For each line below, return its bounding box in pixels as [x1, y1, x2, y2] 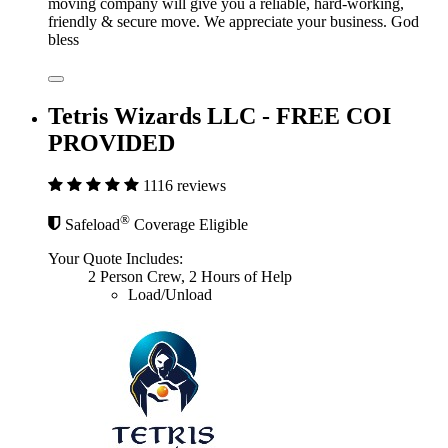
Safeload [65, 215, 120, 233]
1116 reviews [143, 177, 226, 195]
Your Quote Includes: [48, 249, 183, 267]
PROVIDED [48, 130, 175, 157]
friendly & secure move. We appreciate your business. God [48, 13, 419, 31]
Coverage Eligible [130, 215, 248, 233]
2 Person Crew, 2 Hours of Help [88, 267, 292, 285]
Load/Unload [128, 285, 212, 303]
